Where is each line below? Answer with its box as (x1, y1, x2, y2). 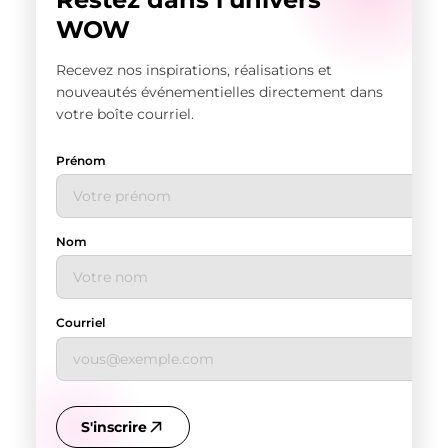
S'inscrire (80, 417, 147, 436)
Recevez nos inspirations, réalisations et (55, 60, 332, 79)
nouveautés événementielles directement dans (55, 82, 383, 101)
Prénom (55, 152, 107, 168)
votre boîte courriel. (55, 104, 194, 123)
